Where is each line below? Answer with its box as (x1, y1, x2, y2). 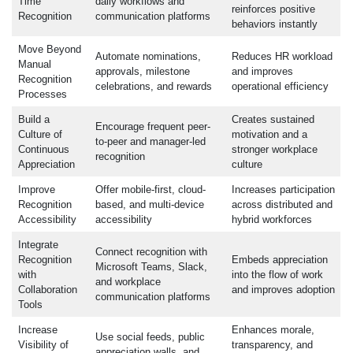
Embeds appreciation (231, 254, 328, 266)
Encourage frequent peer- (95, 121, 210, 133)
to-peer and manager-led (95, 136, 206, 148)
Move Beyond (17, 43, 81, 56)
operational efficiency (231, 80, 329, 93)
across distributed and (231, 199, 333, 211)
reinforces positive (231, 3, 315, 16)
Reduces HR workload (231, 50, 333, 63)
